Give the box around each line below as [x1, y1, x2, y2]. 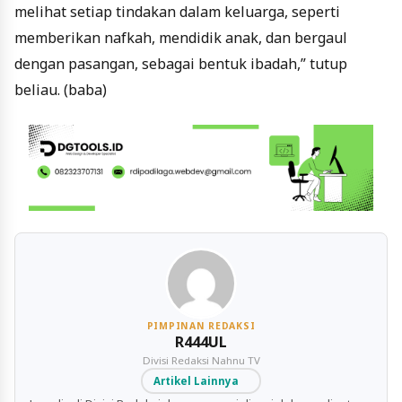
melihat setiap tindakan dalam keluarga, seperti [14, 2, 340, 22]
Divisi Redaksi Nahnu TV [142, 353, 260, 367]
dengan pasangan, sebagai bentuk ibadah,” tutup [14, 54, 347, 74]
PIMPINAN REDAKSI [146, 319, 256, 333]
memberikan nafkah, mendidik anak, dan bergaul [14, 28, 347, 48]
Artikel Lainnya [153, 373, 239, 388]
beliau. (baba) [14, 80, 107, 100]
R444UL [175, 332, 227, 353]
